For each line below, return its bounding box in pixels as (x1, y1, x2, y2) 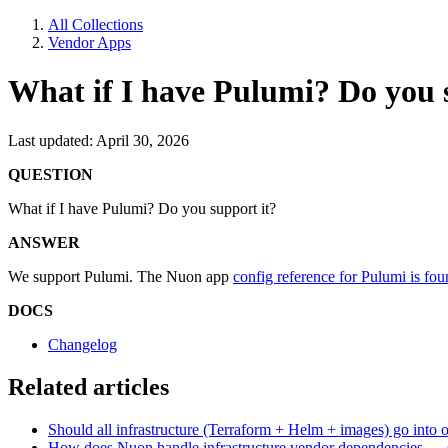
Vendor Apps (48, 34, 131, 51)
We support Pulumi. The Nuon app (8, 267, 233, 285)
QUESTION (8, 165, 93, 183)
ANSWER (8, 233, 80, 251)
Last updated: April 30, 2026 (8, 131, 189, 149)
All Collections (48, 16, 143, 33)
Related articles (8, 373, 169, 400)
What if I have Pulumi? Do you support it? (8, 199, 276, 217)
